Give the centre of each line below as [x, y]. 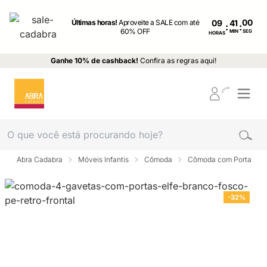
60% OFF [135, 31]
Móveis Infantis [103, 159]
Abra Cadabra [40, 159]
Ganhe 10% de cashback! [94, 60]
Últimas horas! [95, 22]
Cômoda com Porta [220, 159]
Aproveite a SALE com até [159, 22]
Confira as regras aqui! [178, 60]
